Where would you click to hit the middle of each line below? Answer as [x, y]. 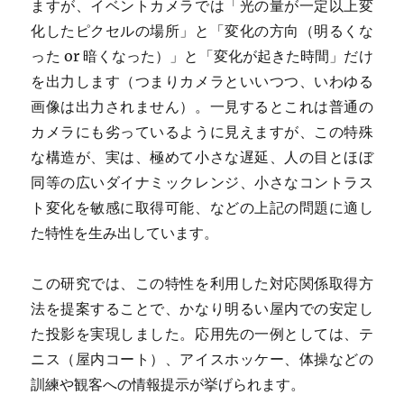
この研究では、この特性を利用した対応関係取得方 [202, 284]
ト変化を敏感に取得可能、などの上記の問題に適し [202, 208]
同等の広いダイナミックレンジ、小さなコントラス [202, 183]
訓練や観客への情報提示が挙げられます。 [168, 385]
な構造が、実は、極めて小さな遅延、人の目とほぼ [202, 157]
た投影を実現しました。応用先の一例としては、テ [202, 334]
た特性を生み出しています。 [125, 233]
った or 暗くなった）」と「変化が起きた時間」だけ [202, 56]
